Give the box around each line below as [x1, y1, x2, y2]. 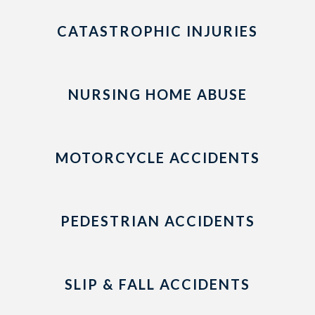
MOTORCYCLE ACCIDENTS [55, 149, 260, 166]
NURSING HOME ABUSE [67, 86, 247, 103]
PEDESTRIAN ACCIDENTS [60, 212, 255, 229]
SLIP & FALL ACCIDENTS [65, 276, 250, 292]
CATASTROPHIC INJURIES [57, 22, 258, 39]
